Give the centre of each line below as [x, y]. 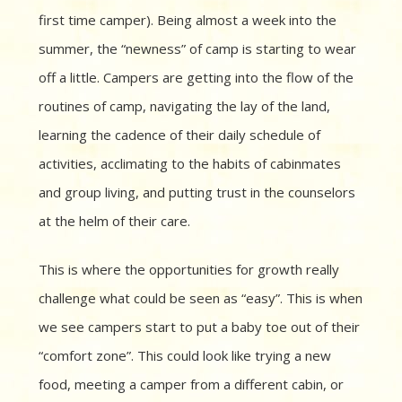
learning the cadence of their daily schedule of [179, 135]
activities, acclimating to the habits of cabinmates [190, 164]
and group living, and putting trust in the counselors [197, 192]
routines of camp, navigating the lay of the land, [184, 106]
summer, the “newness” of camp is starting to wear [197, 49]
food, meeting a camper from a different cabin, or [191, 385]
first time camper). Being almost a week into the [188, 20]
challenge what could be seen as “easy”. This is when [201, 298]
